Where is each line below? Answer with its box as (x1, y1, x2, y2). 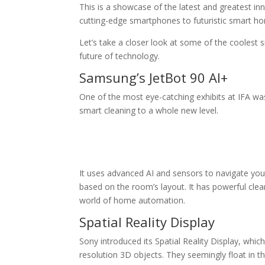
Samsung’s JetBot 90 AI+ (79, 69, 228, 86)
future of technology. (79, 50, 160, 62)
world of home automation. (79, 195, 186, 206)
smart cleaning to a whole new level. (79, 105, 219, 116)
